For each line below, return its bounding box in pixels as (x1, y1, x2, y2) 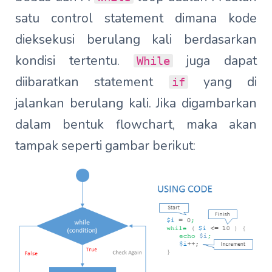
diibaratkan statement (15, 73, 169, 90)
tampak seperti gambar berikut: (15, 137, 195, 154)
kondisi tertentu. (15, 52, 134, 69)
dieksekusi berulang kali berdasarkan (15, 31, 257, 48)
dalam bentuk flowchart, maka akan (15, 116, 257, 133)
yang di (188, 73, 257, 90)
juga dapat (172, 52, 257, 69)
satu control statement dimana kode (15, 10, 257, 27)
